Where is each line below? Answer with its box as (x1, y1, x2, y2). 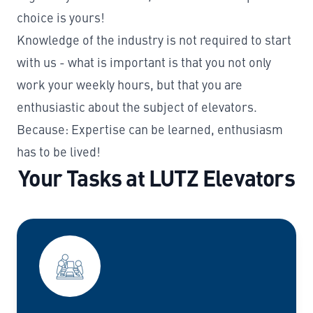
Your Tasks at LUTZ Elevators (18, 161, 295, 194)
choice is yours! (17, 8, 105, 27)
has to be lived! (17, 143, 101, 161)
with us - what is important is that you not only (17, 53, 271, 71)
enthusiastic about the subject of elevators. (17, 98, 257, 116)
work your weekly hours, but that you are (17, 75, 242, 94)
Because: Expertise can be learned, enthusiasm (17, 120, 283, 138)
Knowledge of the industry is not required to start (17, 31, 291, 49)
